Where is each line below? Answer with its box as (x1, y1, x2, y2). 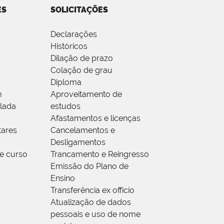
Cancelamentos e (50, 125, 115, 135)
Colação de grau (50, 65, 112, 75)
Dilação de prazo (50, 53, 113, 63)
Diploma (50, 77, 81, 87)
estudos (50, 101, 80, 111)
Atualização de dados (50, 197, 131, 207)
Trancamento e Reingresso (50, 149, 149, 159)
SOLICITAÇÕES (50, 5, 108, 15)
